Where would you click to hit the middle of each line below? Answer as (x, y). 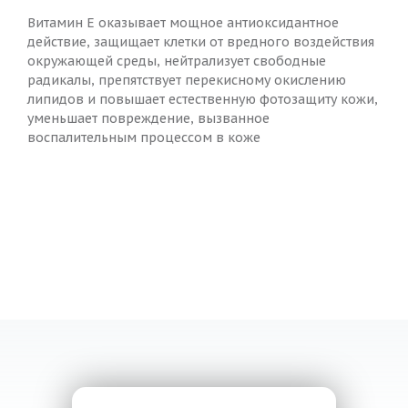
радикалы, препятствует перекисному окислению (187, 81)
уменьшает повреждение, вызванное (148, 119)
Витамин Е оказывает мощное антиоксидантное (183, 23)
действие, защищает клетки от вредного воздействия (201, 42)
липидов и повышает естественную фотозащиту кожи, (203, 100)
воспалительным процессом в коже (144, 138)
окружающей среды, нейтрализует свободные (177, 61)
